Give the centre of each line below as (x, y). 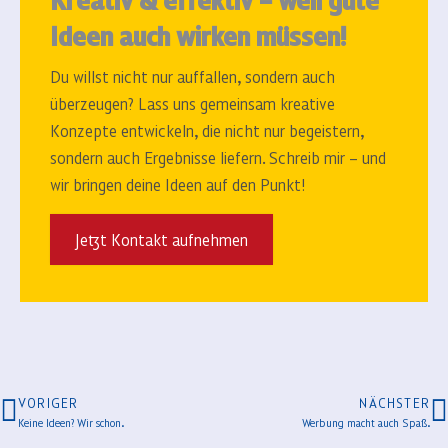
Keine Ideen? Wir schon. (71, 422)
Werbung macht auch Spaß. (366, 422)
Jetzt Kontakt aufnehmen (161, 239)
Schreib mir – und (325, 157)
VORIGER (48, 403)
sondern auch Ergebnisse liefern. (157, 157)
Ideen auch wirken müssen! (198, 35)
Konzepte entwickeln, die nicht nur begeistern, (207, 130)
